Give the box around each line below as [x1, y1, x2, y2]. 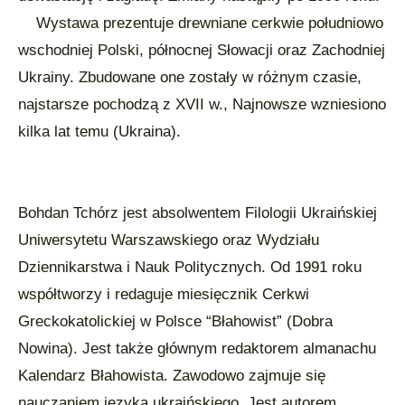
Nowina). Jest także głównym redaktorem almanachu [18, 340, 376, 357]
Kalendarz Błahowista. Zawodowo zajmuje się [18, 367, 325, 384]
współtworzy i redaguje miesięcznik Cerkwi [18, 286, 309, 303]
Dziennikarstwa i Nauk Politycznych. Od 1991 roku [18, 259, 362, 276]
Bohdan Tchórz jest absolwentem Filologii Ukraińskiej [18, 204, 377, 221]
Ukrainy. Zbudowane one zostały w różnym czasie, [18, 69, 362, 86]
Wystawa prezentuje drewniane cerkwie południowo [18, 14, 383, 32]
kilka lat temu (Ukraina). [18, 123, 181, 140]
